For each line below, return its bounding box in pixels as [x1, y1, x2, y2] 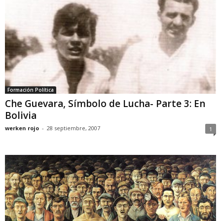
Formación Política [7, 86, 54, 94]
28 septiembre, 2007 [47, 124, 100, 132]
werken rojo [5, 124, 39, 132]
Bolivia [5, 109, 37, 122]
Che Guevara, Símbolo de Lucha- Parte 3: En [5, 97, 205, 110]
